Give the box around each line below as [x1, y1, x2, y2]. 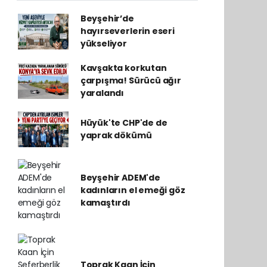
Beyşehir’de [80, 13, 134, 24]
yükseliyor [80, 38, 127, 49]
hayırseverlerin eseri [80, 25, 175, 37]
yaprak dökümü [80, 129, 152, 141]
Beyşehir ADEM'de [80, 172, 160, 184]
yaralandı [80, 87, 125, 99]
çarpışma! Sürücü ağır [80, 74, 181, 86]
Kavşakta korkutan [80, 62, 167, 74]
